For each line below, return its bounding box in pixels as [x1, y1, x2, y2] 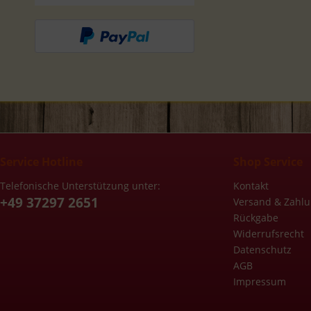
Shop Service [233, 153, 303, 169]
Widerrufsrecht [233, 226, 304, 240]
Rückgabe [233, 210, 278, 224]
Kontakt [233, 178, 269, 192]
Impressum [233, 274, 286, 288]
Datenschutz [233, 242, 292, 256]
